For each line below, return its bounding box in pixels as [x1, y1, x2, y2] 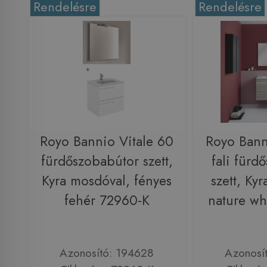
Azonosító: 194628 [60, 244, 154, 262]
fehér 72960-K [64, 190, 150, 210]
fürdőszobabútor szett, [41, 151, 173, 171]
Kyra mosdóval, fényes [42, 170, 172, 191]
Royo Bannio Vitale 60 [40, 131, 173, 151]
